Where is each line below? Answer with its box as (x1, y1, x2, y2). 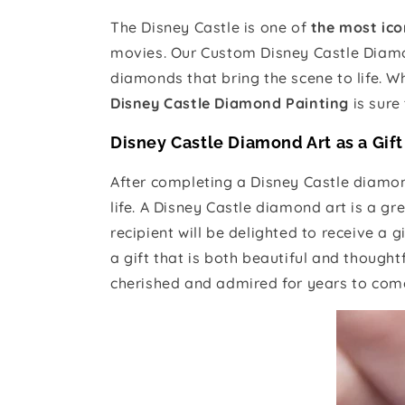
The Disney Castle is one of (110, 17, 311, 36)
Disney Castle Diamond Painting (110, 93, 350, 112)
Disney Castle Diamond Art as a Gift (110, 132, 403, 152)
